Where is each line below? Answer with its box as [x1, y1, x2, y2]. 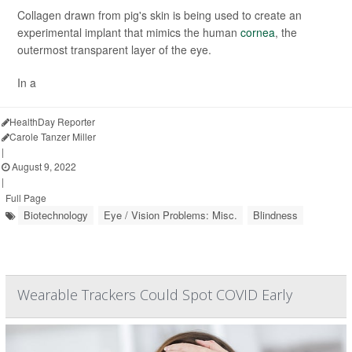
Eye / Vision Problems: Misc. [104, 207, 237, 223]
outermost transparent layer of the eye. [17, 42, 211, 58]
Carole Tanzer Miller [9, 130, 96, 144]
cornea [240, 24, 275, 41]
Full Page [5, 191, 46, 205]
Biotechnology [24, 207, 88, 223]
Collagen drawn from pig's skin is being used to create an [17, 7, 302, 24]
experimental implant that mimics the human [17, 24, 240, 41]
